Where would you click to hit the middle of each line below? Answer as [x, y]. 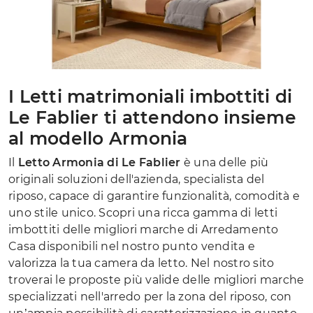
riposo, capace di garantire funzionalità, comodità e [154, 196]
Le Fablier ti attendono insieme [152, 117]
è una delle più [225, 162]
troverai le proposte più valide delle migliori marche [156, 279]
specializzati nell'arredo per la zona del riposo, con [150, 296]
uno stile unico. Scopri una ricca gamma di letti [143, 212]
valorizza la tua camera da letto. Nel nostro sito [141, 263]
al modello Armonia [98, 138]
